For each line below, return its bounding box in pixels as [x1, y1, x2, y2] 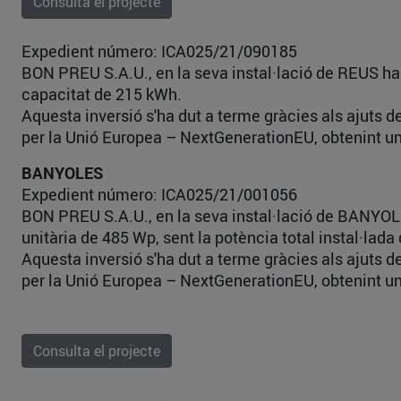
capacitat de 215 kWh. [21, 83, 182, 105]
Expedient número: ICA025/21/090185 [21, 40, 297, 62]
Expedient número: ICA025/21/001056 [21, 183, 297, 205]
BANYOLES [21, 162, 103, 183]
